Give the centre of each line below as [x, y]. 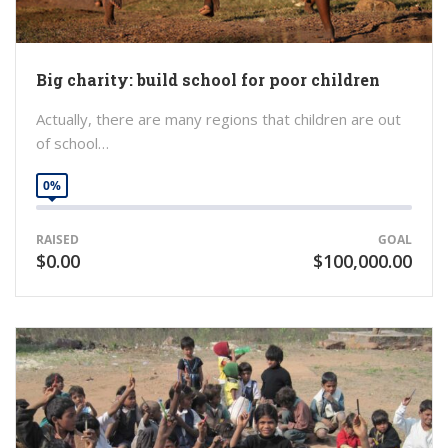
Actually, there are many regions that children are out [218, 118]
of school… [72, 142]
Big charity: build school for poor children [208, 79]
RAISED [57, 239]
